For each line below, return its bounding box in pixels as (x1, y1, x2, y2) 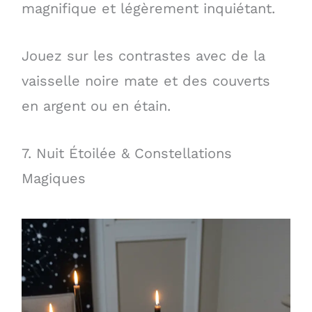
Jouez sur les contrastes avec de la (21, 47, 265, 64)
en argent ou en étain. (21, 97, 171, 114)
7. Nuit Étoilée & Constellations (21, 144, 232, 162)
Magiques (21, 169, 86, 187)
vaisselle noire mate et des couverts (21, 72, 270, 89)
